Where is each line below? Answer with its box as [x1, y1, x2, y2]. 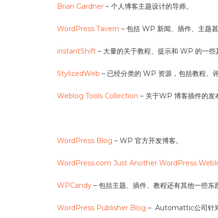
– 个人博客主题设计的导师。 [104, 2, 193, 11]
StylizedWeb [57, 69, 100, 78]
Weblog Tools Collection [57, 91, 138, 100]
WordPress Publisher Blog [57, 203, 146, 212]
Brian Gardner [57, 2, 104, 11]
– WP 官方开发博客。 [112, 136, 182, 145]
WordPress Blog [57, 136, 112, 145]
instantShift [57, 47, 96, 55]
